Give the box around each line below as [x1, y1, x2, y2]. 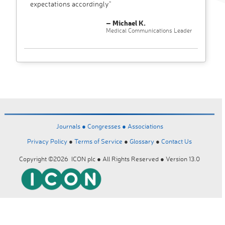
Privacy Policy [27, 137, 67, 146]
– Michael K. [106, 18, 146, 28]
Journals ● [56, 122, 87, 131]
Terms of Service [74, 137, 123, 146]
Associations [127, 122, 163, 131]
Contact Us [161, 137, 192, 146]
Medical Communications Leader [106, 27, 192, 35]
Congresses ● [87, 122, 128, 131]
